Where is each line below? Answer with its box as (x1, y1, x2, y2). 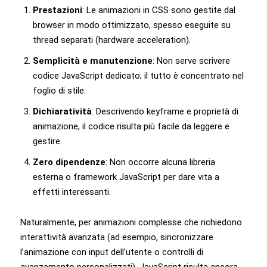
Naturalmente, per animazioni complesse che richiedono (20, 216, 242, 228)
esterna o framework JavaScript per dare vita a (33, 171, 219, 182)
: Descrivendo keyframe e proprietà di (92, 105, 238, 117)
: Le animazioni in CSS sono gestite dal (82, 4, 235, 15)
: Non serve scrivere (153, 55, 230, 66)
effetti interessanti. (33, 186, 111, 197)
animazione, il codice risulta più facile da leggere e (33, 120, 229, 132)
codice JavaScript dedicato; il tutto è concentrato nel (33, 70, 244, 81)
